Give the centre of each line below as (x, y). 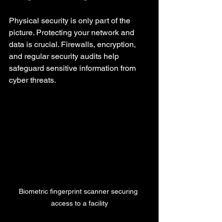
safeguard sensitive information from (73, 68)
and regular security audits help (65, 56)
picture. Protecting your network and (73, 32)
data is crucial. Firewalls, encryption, (73, 44)
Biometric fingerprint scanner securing (79, 191)
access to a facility (79, 203)
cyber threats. (32, 80)
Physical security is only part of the (71, 20)
